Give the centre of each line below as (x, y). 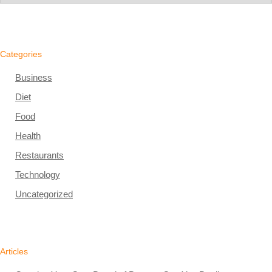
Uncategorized (44, 194)
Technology (38, 174)
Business (34, 77)
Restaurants (39, 155)
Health (28, 135)
